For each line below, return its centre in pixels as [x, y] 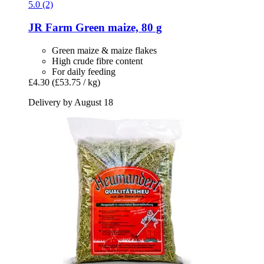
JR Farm [50, 27]
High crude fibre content [97, 61]
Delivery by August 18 [71, 102]
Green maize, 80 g [117, 27]
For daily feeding [84, 71]
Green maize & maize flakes [104, 50]
